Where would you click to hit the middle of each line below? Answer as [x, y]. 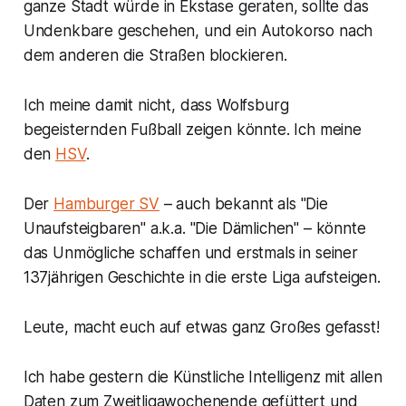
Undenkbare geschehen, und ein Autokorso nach [198, 31]
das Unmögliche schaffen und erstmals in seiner [190, 253]
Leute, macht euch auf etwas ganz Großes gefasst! [201, 328]
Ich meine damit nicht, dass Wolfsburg [156, 106]
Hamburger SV [106, 204]
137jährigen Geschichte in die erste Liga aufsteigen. [202, 278]
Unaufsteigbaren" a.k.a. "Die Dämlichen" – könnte [194, 229]
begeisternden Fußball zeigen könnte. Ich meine [192, 130]
